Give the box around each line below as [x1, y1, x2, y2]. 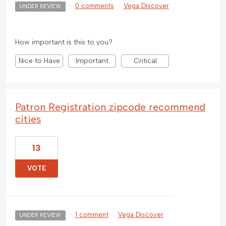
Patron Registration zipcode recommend [15, 101, 205, 114]
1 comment [75, 211, 108, 219]
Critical [133, 56, 157, 66]
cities [15, 113, 41, 126]
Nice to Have [18, 56, 60, 66]
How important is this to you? [15, 38, 112, 47]
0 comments [75, 2, 114, 10]
